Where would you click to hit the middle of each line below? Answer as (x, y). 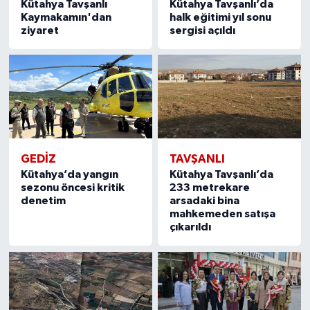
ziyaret (39, 30)
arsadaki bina (205, 201)
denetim (43, 201)
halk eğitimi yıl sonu (221, 17)
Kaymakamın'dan (66, 17)
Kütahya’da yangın (69, 175)
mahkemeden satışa (223, 214)
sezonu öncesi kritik (72, 188)
